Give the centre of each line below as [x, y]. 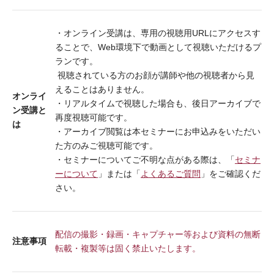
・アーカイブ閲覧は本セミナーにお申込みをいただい [158, 131]
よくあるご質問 [171, 173]
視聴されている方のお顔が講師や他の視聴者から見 [155, 75]
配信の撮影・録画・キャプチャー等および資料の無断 [158, 234]
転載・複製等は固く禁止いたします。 [128, 248]
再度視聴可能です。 [94, 117]
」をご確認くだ [231, 173]
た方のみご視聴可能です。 [106, 145]
